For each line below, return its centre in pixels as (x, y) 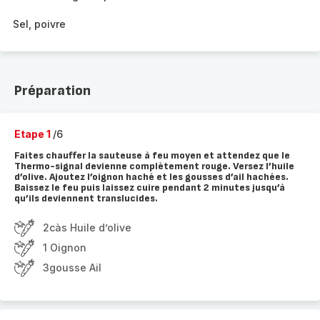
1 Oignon (65, 247)
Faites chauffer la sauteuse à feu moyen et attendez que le (152, 155)
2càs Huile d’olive (87, 227)
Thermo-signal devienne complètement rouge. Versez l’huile (154, 166)
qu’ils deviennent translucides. (86, 198)
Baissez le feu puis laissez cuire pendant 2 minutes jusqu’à (150, 187)
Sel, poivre (39, 24)
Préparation (52, 91)
